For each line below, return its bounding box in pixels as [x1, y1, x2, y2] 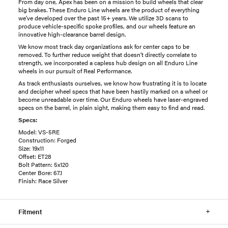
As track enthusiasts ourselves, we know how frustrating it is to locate [18, 78, 207, 88]
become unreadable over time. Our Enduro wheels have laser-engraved [18, 94, 208, 104]
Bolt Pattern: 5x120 [18, 159, 69, 169]
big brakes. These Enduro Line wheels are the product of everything [18, 5, 199, 14]
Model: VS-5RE [18, 127, 60, 136]
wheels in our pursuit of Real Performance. [18, 66, 132, 75]
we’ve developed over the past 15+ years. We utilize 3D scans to [18, 13, 188, 22]
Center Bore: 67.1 [18, 167, 62, 177]
